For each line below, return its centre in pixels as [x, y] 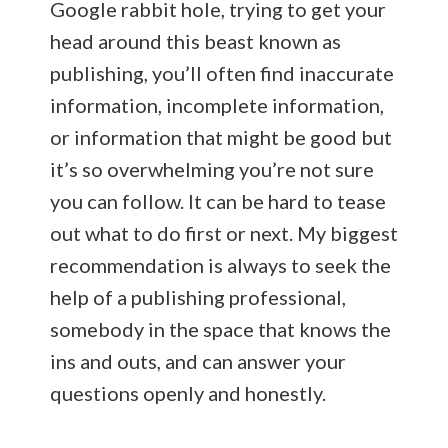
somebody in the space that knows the [220, 328]
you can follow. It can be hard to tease [218, 200]
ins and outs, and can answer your [198, 360]
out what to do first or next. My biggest [224, 232]
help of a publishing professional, [198, 296]
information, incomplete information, [217, 104]
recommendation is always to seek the [220, 264]
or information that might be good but [221, 136]
